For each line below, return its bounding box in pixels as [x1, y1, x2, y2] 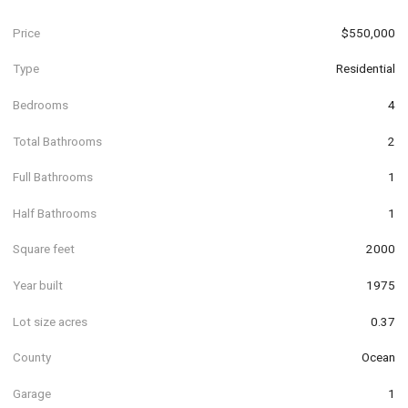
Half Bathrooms [13, 205, 97, 220]
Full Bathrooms [13, 169, 93, 185]
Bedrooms [13, 97, 68, 112]
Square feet [13, 241, 75, 257]
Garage [13, 385, 51, 401]
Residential [336, 61, 395, 76]
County [13, 350, 51, 365]
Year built [13, 277, 63, 292]
